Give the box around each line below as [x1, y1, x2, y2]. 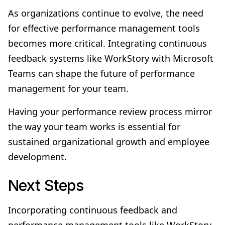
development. [8, 150, 67, 163]
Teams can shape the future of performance [8, 67, 195, 79]
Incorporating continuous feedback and [8, 203, 177, 216]
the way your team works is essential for [8, 120, 180, 133]
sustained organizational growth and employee [8, 135, 209, 148]
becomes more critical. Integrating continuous [8, 37, 207, 49]
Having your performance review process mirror [8, 105, 212, 118]
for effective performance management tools [8, 22, 200, 34]
